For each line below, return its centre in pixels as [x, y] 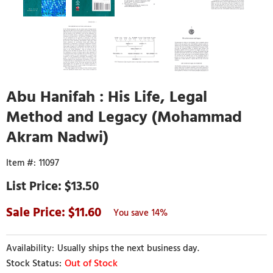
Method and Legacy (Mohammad [124, 117]
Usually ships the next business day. [128, 248]
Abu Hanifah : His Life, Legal [107, 97]
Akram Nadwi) [57, 137]
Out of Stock [91, 263]
